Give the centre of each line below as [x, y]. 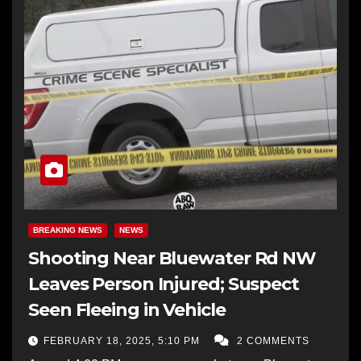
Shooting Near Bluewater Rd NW [172, 258]
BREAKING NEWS [68, 230]
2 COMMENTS [273, 340]
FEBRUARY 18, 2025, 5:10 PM [123, 340]
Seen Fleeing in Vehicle [127, 309]
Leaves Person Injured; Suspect [164, 284]
